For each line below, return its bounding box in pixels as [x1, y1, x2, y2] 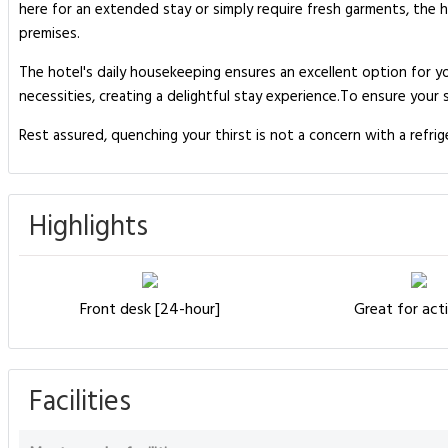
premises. [19, 22, 80, 46]
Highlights [29, 205, 148, 250]
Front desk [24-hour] [79, 297, 220, 323]
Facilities [29, 380, 131, 425]
